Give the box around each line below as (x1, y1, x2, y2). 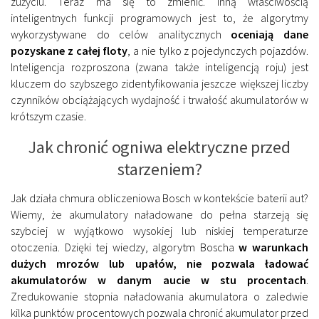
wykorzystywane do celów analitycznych (11, 27, 231, 42)
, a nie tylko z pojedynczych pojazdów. (127, 43, 309, 58)
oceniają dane (231, 27, 309, 42)
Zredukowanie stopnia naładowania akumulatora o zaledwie (11, 289, 308, 304)
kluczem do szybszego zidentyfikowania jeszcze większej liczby (11, 76, 308, 91)
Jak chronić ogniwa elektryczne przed (28, 136, 291, 159)
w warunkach (239, 240, 309, 255)
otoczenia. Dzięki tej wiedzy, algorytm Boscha (11, 240, 239, 255)
